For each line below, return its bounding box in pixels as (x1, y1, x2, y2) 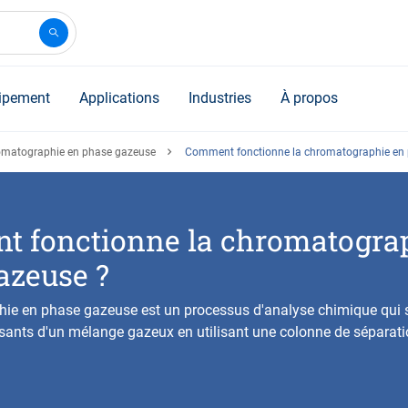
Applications (79, 89, 159, 107)
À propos (280, 89, 338, 107)
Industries (189, 89, 251, 107)
